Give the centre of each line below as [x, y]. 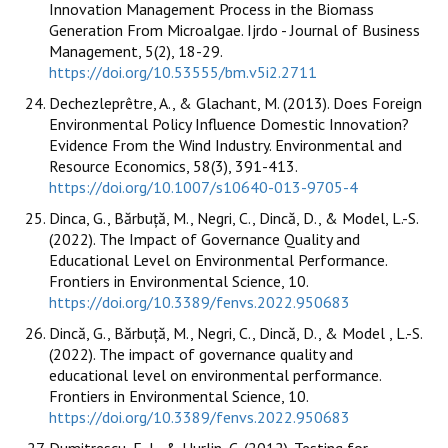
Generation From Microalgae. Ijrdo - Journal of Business [234, 29]
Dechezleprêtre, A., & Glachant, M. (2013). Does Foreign [235, 102]
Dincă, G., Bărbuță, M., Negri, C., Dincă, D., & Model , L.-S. [235, 332]
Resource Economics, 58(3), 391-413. [173, 165]
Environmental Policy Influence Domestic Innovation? [229, 123]
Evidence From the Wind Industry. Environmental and [225, 144]
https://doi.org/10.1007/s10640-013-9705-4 [203, 186]
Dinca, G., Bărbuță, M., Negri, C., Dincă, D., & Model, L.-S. [233, 217]
